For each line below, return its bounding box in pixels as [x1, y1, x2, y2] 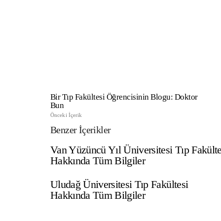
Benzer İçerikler [50, 124, 111, 135]
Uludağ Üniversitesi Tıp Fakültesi [50, 178, 188, 190]
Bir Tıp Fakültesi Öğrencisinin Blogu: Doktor [50, 92, 198, 102]
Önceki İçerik [50, 112, 82, 118]
